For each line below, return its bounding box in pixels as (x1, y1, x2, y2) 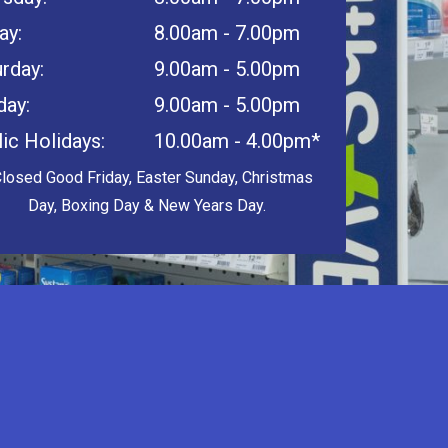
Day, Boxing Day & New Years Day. (28, 196, 266, 215)
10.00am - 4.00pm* (154, 129, 320, 153)
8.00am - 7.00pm (154, 21, 300, 45)
